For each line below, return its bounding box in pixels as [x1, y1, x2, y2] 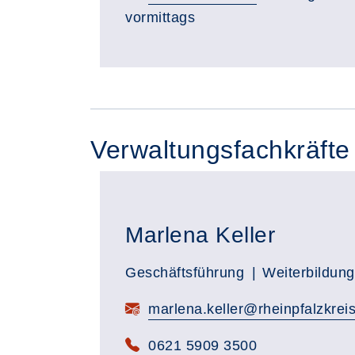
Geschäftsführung [125, 265, 244, 281]
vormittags [125, 10, 195, 25]
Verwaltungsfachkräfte [90, 136, 350, 164]
